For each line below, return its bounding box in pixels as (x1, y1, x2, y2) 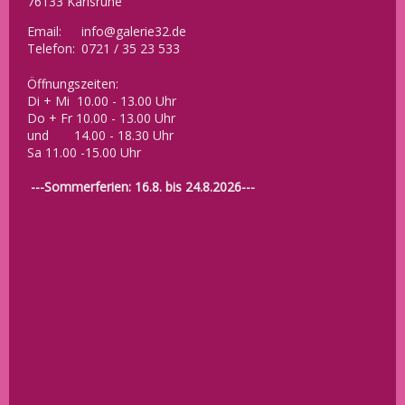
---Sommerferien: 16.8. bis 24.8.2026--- (31, 178, 255, 196)
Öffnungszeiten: (27, 75, 118, 93)
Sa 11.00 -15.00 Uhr (27, 144, 141, 162)
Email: (27, 23, 61, 41)
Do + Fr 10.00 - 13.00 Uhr (27, 109, 175, 127)
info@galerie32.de (81, 23, 186, 41)
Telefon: (27, 40, 75, 58)
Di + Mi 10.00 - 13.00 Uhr (27, 92, 176, 110)
